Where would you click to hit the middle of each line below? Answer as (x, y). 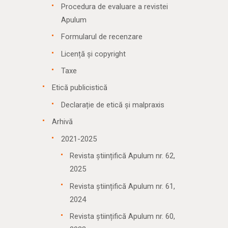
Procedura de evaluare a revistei (114, 6)
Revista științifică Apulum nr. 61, (123, 186)
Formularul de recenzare (102, 37)
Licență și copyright (93, 54)
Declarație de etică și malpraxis (112, 105)
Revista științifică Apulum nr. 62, (123, 156)
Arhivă (62, 122)
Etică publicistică (79, 88)
